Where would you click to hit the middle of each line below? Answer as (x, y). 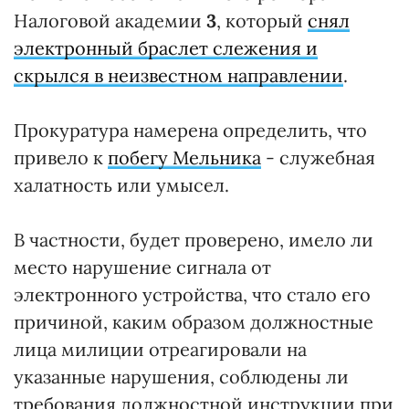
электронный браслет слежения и (166, 48)
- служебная (318, 157)
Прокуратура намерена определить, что (190, 130)
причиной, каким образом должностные (194, 322)
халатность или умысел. (121, 185)
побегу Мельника (184, 157)
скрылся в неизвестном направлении (178, 75)
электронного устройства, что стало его (192, 294)
